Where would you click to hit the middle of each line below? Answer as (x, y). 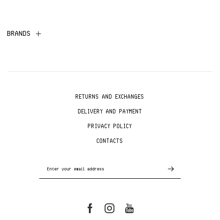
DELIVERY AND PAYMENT (110, 111)
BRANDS (19, 33)
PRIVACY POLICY (110, 126)
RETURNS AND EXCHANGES (110, 97)
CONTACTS (110, 141)
